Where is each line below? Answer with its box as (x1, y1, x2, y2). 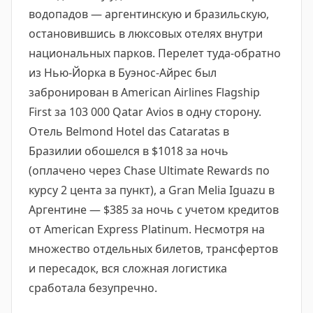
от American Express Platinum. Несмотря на (29, 221, 265, 237)
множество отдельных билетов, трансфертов (29, 241, 278, 256)
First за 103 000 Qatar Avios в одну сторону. (29, 104, 261, 119)
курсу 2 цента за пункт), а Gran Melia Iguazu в (29, 182, 275, 198)
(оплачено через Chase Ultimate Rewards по (29, 163, 270, 178)
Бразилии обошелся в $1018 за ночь (29, 143, 228, 159)
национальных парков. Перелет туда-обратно (29, 45, 281, 61)
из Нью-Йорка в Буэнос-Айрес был (29, 65, 217, 80)
